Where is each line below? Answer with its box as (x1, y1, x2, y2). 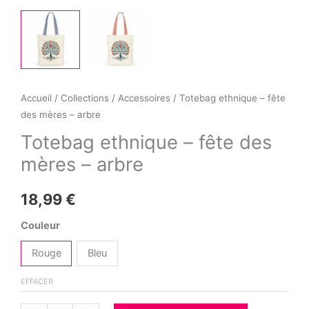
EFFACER (21, 277, 53, 287)
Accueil (21, 92, 52, 103)
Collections (61, 92, 109, 103)
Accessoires (118, 92, 170, 103)
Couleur (21, 219, 60, 232)
